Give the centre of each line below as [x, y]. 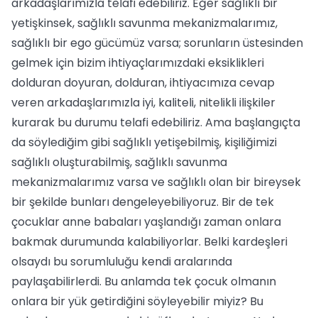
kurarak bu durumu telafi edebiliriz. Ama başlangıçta [156, 122]
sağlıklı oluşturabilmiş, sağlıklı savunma [119, 162]
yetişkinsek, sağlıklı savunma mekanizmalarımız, [144, 23]
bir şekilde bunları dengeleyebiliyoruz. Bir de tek [143, 202]
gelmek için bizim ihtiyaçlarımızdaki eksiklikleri [138, 63]
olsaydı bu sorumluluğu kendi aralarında [122, 262]
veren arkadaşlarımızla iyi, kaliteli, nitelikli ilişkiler [143, 103]
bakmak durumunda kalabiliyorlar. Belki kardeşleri [149, 242]
